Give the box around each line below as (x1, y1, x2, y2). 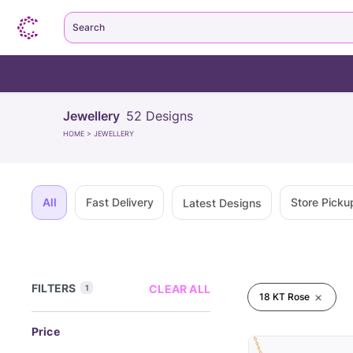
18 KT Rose (259, 291, 310, 303)
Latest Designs (182, 195, 262, 210)
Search (72, 21, 105, 33)
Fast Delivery (85, 195, 154, 209)
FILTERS (32, 281, 76, 295)
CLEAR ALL (149, 282, 210, 295)
